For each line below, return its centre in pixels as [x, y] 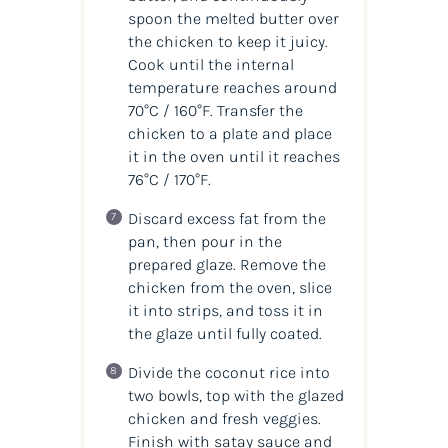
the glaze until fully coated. [224, 333]
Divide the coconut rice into [228, 372]
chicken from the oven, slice [229, 287]
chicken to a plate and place [229, 133]
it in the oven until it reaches [233, 156]
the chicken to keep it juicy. [227, 41]
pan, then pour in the [204, 241]
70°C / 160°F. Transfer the [215, 110]
